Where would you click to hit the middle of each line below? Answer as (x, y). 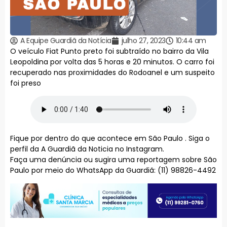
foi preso (26, 83)
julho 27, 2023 (143, 41)
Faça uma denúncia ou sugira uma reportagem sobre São (113, 160)
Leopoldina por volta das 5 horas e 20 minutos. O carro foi (112, 62)
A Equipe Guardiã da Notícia (66, 41)
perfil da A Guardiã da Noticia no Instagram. (87, 149)
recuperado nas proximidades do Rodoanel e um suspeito (112, 73)
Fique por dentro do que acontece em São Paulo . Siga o (110, 139)
